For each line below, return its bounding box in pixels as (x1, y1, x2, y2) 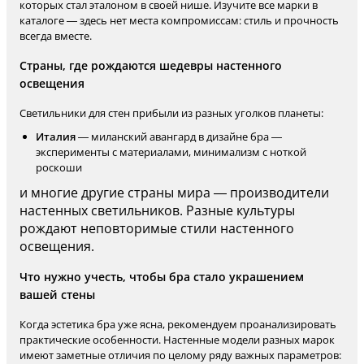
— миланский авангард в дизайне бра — (76, 129, 282, 144)
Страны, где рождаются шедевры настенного (19, 58, 282, 73)
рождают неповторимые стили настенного (19, 219, 294, 237)
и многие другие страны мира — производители (19, 184, 329, 201)
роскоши (36, 160, 82, 175)
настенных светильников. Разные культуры (19, 201, 295, 219)
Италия (36, 129, 76, 144)
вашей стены (19, 287, 95, 302)
